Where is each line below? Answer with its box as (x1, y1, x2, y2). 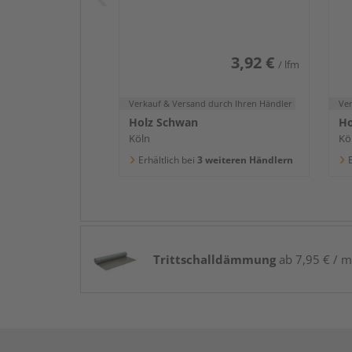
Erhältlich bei (138, 152, 195, 167)
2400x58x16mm (129, 2, 223, 19)
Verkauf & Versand (129, 97, 208, 109)
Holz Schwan (129, 114, 198, 130)
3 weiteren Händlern (195, 152, 293, 167)
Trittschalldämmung (153, 251, 276, 267)
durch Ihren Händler (208, 97, 292, 109)
